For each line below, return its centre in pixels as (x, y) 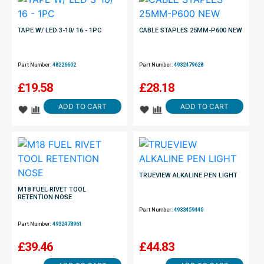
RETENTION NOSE (45, 197)
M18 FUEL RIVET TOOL (52, 190)
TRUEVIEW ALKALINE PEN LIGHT (189, 176)
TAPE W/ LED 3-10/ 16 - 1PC (60, 31)
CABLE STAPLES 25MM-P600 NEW (191, 31)
